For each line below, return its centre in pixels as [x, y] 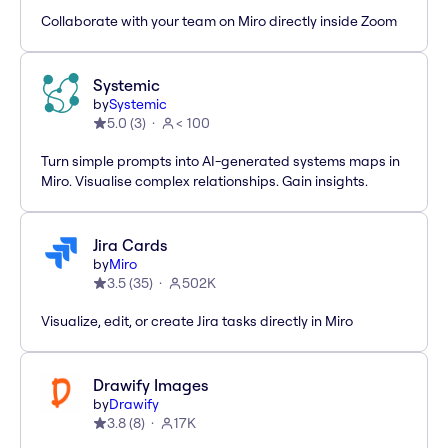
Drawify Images [150, 385]
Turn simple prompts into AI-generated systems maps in [220, 161]
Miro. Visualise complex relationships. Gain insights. [204, 181]
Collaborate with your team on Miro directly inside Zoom [219, 21]
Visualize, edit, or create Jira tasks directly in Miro [197, 321]
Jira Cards [130, 245]
